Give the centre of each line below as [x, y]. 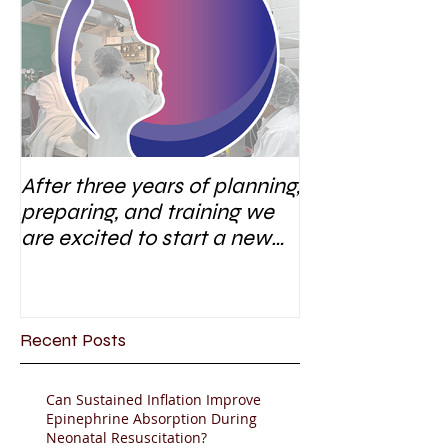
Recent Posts [73, 340]
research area [88, 263]
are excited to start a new [146, 237]
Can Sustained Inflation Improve [153, 400]
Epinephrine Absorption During [151, 419]
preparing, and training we [147, 211]
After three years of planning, [160, 185]
